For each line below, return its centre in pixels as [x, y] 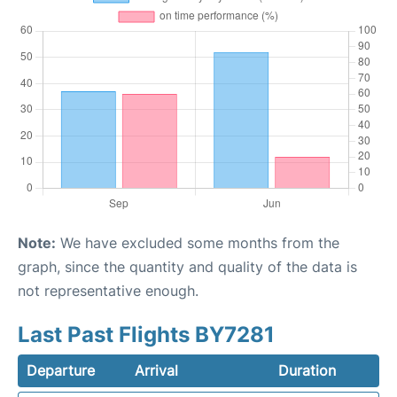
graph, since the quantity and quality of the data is [187, 267]
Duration [307, 370]
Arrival [157, 370]
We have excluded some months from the [198, 243]
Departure [61, 370]
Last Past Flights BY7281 [146, 335]
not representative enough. [108, 291]
